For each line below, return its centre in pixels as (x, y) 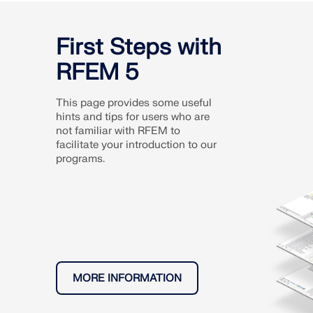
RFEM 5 (97, 72)
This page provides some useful (134, 103)
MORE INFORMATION (127, 278)
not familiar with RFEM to (118, 131)
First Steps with (139, 47)
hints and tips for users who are (133, 117)
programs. (80, 159)
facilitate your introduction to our (136, 145)
